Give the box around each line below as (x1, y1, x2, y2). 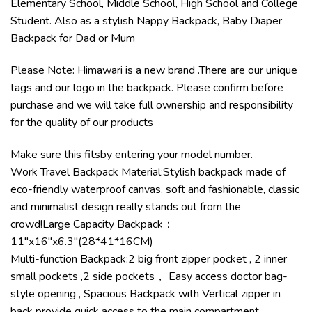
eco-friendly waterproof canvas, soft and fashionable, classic (10, 181, 299, 197)
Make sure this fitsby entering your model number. (10, 146, 253, 162)
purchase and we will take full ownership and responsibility (10, 97, 293, 114)
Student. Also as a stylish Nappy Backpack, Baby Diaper (10, 13, 282, 29)
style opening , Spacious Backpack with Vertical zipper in (10, 286, 281, 302)
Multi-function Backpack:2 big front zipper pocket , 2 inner (10, 251, 287, 267)
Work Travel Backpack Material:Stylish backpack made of (10, 164, 286, 180)
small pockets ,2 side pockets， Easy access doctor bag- (10, 268, 288, 284)
